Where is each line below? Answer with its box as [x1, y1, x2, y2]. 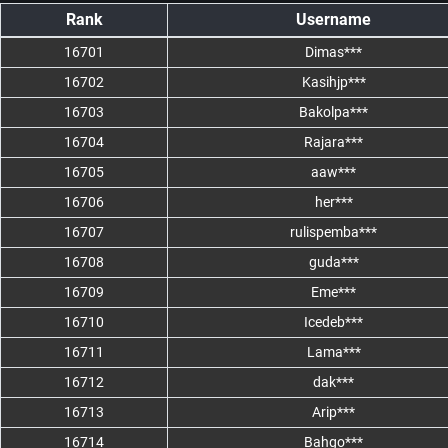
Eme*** [311, 284, 356, 301]
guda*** [308, 254, 359, 271]
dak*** [313, 374, 354, 391]
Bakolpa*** [299, 104, 368, 121]
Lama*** [306, 344, 361, 361]
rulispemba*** [290, 224, 377, 241]
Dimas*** [305, 44, 362, 61]
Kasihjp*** [301, 74, 366, 91]
